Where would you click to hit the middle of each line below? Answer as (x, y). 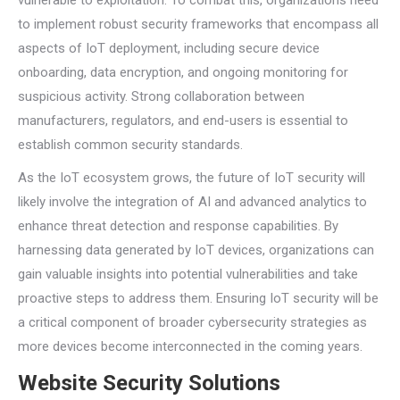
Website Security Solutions (149, 383)
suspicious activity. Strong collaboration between (161, 96)
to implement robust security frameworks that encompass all (198, 24)
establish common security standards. (130, 145)
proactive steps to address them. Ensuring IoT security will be (198, 298)
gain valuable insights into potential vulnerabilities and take (188, 274)
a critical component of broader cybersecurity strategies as (192, 322)
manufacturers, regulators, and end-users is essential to (183, 121)
